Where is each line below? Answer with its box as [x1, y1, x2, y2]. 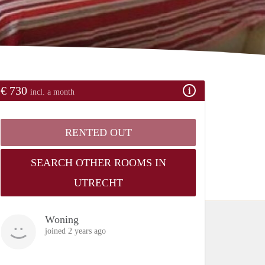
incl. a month [30, 87, 75, 96]
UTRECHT [73, 176, 123, 189]
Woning [45, 213, 79, 225]
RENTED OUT [64, 126, 132, 138]
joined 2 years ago [45, 226, 106, 235]
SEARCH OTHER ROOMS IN [30, 156, 166, 169]
